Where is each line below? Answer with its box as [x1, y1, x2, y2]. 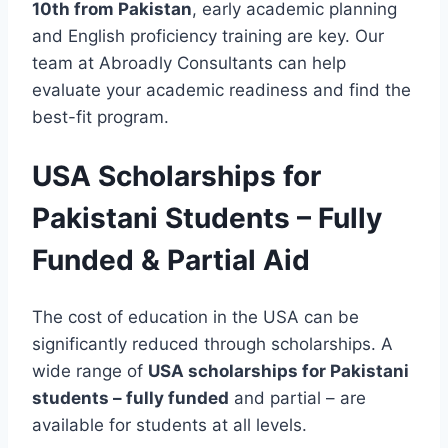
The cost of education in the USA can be [32, 306, 359, 327]
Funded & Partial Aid [32, 242, 310, 277]
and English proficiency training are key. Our [32, 26, 384, 47]
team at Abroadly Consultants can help [32, 53, 346, 74]
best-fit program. [32, 107, 169, 128]
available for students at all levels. [32, 414, 307, 435]
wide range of [32, 360, 148, 381]
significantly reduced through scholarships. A [32, 333, 393, 354]
